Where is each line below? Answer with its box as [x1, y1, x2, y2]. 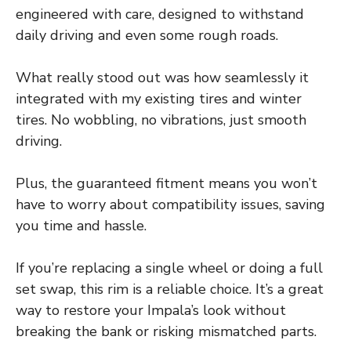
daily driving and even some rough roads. [16, 26, 278, 45]
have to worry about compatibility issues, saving [16, 195, 325, 215]
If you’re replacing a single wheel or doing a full [16, 259, 323, 278]
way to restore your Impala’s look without [16, 301, 286, 320]
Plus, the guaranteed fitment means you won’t [16, 174, 317, 194]
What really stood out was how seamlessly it [16, 68, 309, 88]
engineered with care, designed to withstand [16, 5, 304, 24]
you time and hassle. [16, 216, 147, 236]
